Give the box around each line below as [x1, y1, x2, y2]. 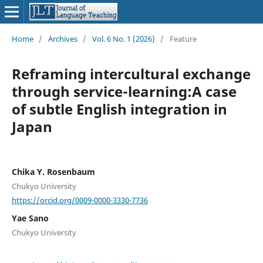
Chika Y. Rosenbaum [11, 166, 95, 177]
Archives [48, 33, 77, 44]
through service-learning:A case [11, 81, 237, 101]
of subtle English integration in [11, 99, 227, 119]
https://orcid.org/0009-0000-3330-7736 [11, 194, 148, 205]
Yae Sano [11, 213, 49, 224]
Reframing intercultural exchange [11, 63, 251, 83]
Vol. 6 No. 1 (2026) [92, 33, 155, 44]
